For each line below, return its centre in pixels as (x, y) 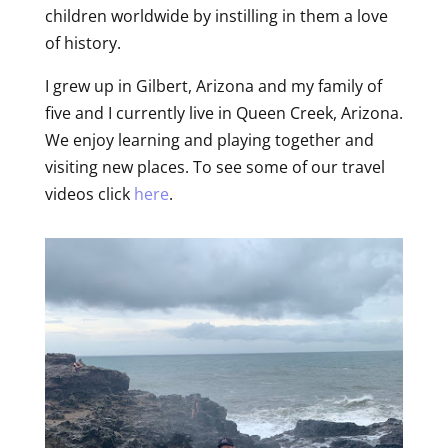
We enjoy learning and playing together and (209, 140)
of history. (82, 43)
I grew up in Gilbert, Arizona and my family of (213, 86)
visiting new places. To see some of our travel (214, 167)
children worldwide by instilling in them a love (216, 16)
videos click (89, 194)
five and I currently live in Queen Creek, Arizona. (223, 113)
